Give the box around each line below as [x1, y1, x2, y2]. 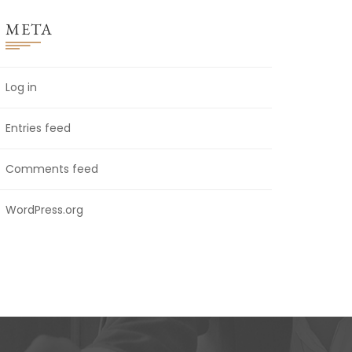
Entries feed [5, 120, 71, 137]
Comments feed [5, 161, 98, 178]
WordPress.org [5, 202, 83, 218]
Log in [5, 79, 37, 96]
